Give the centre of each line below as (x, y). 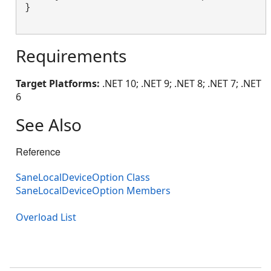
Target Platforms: (58, 84)
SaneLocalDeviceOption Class (83, 178)
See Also (49, 125)
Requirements (71, 56)
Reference (38, 152)
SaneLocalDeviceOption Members (93, 191)
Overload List (46, 217)
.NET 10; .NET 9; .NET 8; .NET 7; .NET (181, 84)
